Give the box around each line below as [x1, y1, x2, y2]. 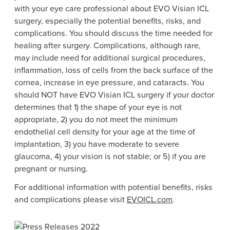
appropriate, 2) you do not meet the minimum [14, 113, 178, 125]
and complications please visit [14, 194, 127, 206]
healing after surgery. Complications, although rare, [14, 39, 201, 51]
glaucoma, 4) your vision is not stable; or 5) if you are [14, 150, 206, 162]
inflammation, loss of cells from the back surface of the [14, 64, 213, 76]
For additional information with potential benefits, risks [14, 181, 213, 194]
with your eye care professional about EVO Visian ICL [14, 2, 209, 14]
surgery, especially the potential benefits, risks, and [14, 14, 201, 27]
